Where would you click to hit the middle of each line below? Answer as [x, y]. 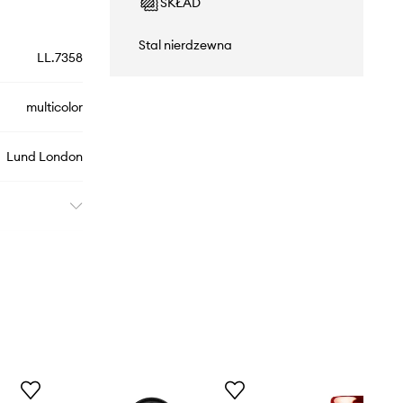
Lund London [44, 157]
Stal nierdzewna [185, 45]
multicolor [54, 107]
